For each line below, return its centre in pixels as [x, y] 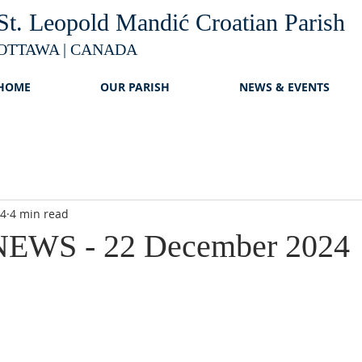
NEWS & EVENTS [284, 87]
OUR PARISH [135, 87]
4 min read [39, 213]
